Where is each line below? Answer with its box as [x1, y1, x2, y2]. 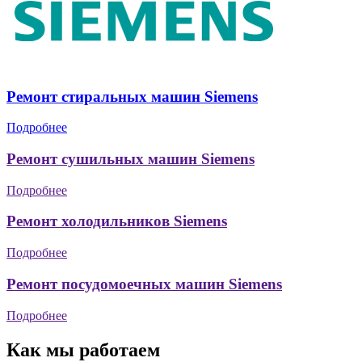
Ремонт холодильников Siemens [6, 213, 227, 230]
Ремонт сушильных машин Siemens [6, 150, 255, 168]
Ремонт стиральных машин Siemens [6, 87, 258, 105]
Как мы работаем [6, 339, 160, 360]
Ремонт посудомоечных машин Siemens [6, 275, 282, 293]
